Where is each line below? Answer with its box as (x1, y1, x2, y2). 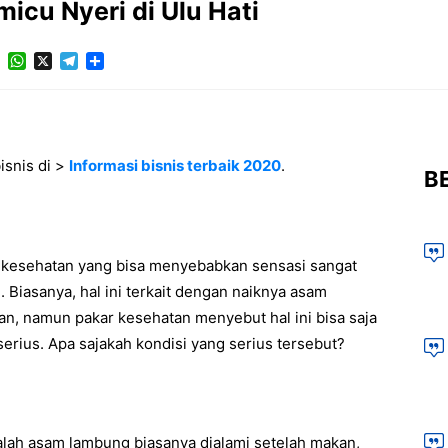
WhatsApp (25, 51, 104, 72)
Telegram (77, 51, 148, 72)
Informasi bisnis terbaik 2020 (69, 155, 281, 175)
